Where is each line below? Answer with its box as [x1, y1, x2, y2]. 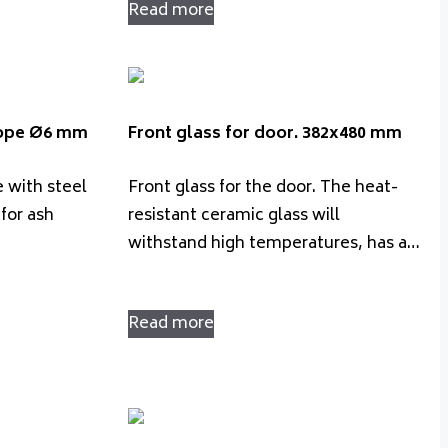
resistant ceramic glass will [128, 202, 340, 231]
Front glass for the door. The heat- [128, 174, 398, 203]
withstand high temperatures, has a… [128, 230, 420, 259]
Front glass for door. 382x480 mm [128, 119, 402, 148]
